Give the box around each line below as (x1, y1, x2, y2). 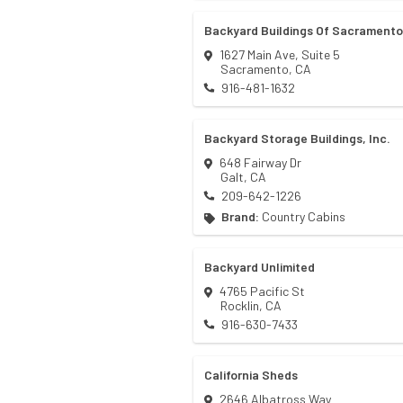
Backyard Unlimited (204, 259, 315, 275)
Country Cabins (262, 209, 345, 225)
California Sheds (204, 367, 298, 383)
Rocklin (220, 298, 259, 314)
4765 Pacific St (219, 283, 305, 300)
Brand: (221, 209, 259, 225)
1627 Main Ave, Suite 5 (219, 47, 340, 63)
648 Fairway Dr (219, 155, 301, 171)
